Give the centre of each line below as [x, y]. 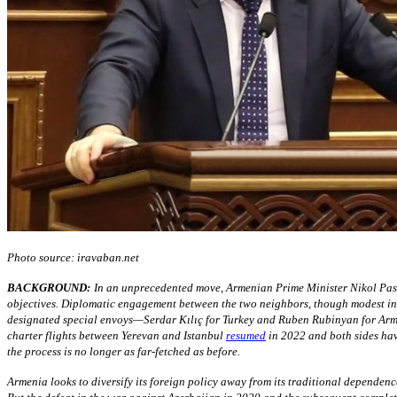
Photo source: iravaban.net [73, 257]
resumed [246, 335]
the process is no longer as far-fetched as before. [125, 351]
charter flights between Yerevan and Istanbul [115, 335]
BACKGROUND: [49, 287]
